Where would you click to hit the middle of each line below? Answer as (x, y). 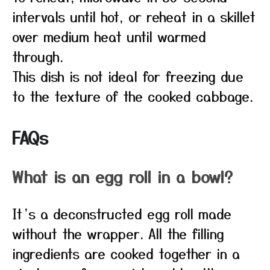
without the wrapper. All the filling (118, 233)
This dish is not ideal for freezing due (128, 76)
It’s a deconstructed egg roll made (122, 213)
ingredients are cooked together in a (126, 253)
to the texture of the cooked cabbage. (133, 96)
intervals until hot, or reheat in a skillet (134, 16)
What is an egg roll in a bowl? (122, 176)
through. (38, 56)
